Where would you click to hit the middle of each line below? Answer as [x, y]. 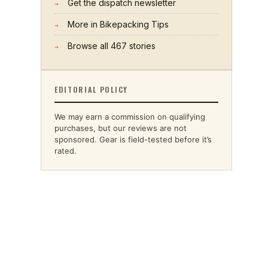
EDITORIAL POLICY [91, 89]
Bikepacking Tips [134, 24]
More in [84, 24]
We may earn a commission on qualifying [130, 117]
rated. [66, 151]
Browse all [89, 46]
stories [141, 46]
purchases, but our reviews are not [121, 128]
